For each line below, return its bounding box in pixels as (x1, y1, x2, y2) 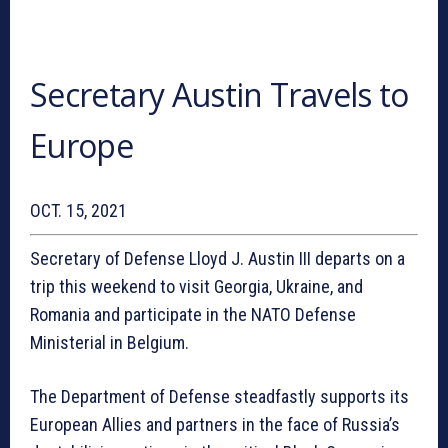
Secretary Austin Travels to (30, 73, 409, 117)
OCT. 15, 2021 (30, 200, 127, 222)
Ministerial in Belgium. (30, 332, 189, 354)
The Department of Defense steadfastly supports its (30, 386, 409, 408)
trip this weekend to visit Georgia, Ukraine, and (30, 276, 363, 298)
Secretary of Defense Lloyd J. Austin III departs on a (30, 248, 405, 270)
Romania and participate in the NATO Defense (30, 304, 356, 326)
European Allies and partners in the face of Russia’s (30, 414, 400, 436)
